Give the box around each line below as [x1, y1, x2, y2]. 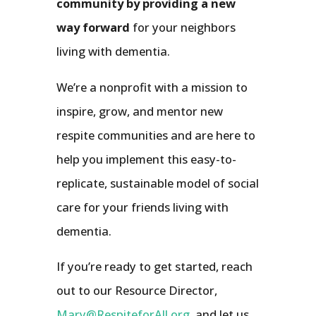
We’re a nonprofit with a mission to [56, 79, 248, 96]
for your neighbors [130, 19, 236, 36]
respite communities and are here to [56, 127, 255, 144]
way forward [56, 19, 130, 36]
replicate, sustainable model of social [56, 175, 259, 192]
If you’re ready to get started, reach [56, 258, 253, 275]
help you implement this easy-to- [56, 151, 236, 168]
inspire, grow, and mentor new [56, 103, 223, 120]
